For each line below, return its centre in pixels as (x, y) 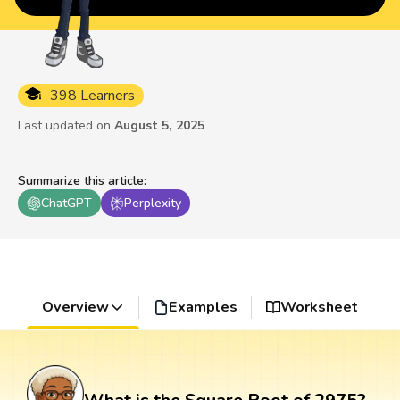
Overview (75, 308)
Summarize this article (81, 181)
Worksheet (320, 308)
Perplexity (153, 204)
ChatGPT (67, 204)
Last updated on (64, 126)
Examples (203, 308)
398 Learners (92, 96)
